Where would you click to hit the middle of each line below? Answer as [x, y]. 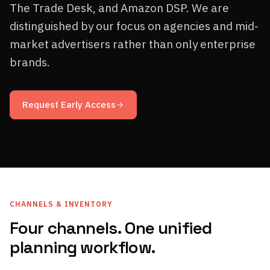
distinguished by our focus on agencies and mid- [134, 26]
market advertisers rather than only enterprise [133, 44]
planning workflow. [83, 247]
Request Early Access [69, 105]
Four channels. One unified [111, 228]
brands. [30, 62]
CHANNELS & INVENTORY [61, 204]
